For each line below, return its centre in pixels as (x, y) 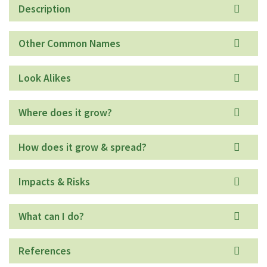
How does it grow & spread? (83, 147)
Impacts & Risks (54, 181)
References (45, 251)
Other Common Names (69, 43)
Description (44, 9)
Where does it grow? (65, 112)
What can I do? (51, 216)
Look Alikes (45, 78)
